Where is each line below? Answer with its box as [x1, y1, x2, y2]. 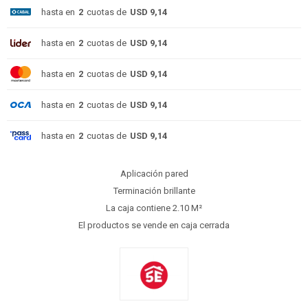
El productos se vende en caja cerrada [78, 220, 230, 230]
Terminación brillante [113, 186, 195, 196]
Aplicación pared [120, 168, 188, 179]
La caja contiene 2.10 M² [106, 203, 202, 213]
